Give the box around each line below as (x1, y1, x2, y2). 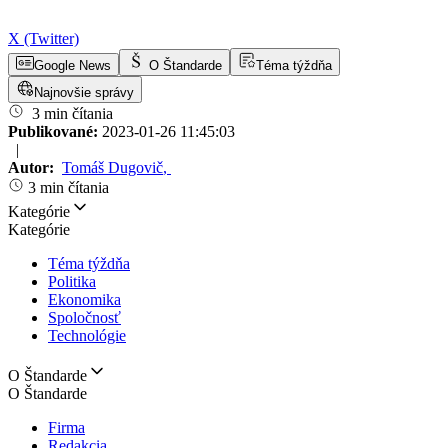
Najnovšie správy (34, 85, 134, 100)
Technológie (48, 327, 126, 344)
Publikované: (8, 123, 102, 140)
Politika (48, 273, 96, 290)
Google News (34, 58, 111, 73)
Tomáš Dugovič (62, 159, 163, 176)
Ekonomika (48, 291, 121, 308)
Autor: (8, 159, 58, 176)
